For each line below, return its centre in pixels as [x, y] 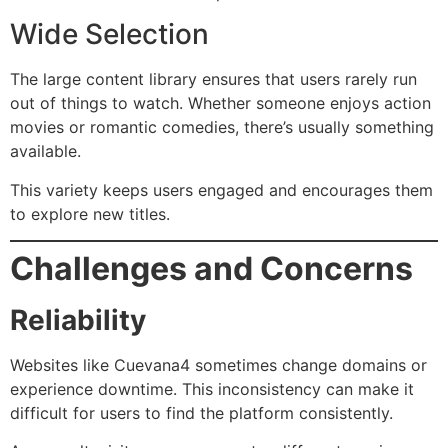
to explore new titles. [90, 213]
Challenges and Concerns [211, 268]
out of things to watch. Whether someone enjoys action [220, 103]
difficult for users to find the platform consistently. [201, 412]
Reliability [78, 319]
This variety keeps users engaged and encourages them [221, 189]
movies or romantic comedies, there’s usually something [222, 127]
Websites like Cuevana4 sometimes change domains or [218, 364]
